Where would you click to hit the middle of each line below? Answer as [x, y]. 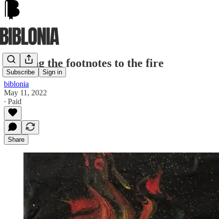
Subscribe [21, 72]
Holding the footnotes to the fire [84, 63]
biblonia [16, 84]
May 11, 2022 [25, 92]
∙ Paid [13, 101]
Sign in [52, 72]
